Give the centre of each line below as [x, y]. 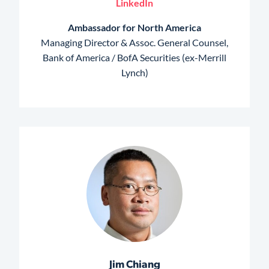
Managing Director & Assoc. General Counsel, [134, 42]
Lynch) [134, 72]
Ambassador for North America [134, 27]
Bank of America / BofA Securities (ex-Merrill [134, 57]
